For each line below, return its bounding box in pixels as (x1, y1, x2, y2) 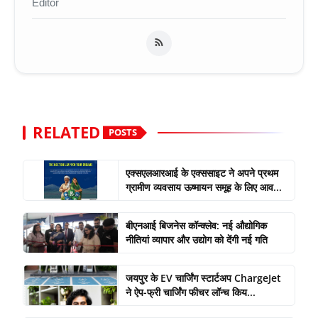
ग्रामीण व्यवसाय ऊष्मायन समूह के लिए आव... (125, 180, 282, 194)
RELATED (33, 121, 100, 143)
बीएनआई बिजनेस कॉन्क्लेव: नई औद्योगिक (125, 218, 267, 232)
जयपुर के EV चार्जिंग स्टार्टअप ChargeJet (125, 270, 281, 285)
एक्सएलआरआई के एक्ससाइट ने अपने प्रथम (125, 165, 278, 180)
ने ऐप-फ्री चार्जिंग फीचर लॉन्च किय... (125, 285, 256, 299)
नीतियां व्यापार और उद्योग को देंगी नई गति (125, 232, 268, 246)
